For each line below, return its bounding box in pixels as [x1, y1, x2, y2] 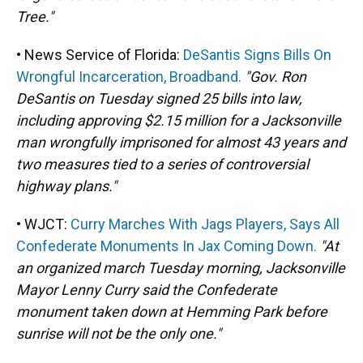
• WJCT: [16, 216, 70, 233]
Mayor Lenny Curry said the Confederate [16, 281, 277, 298]
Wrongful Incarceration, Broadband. [16, 68, 241, 85]
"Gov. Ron [245, 68, 306, 85]
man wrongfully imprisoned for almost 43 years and [16, 134, 346, 151]
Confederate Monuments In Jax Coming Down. [16, 237, 317, 254]
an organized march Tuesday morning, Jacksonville [16, 259, 345, 276]
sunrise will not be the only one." [16, 325, 221, 342]
